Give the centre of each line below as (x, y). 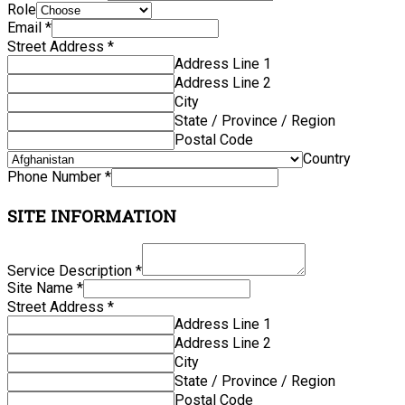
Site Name (42, 288)
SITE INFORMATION (92, 215)
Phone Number (56, 177)
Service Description (71, 271)
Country (327, 159)
